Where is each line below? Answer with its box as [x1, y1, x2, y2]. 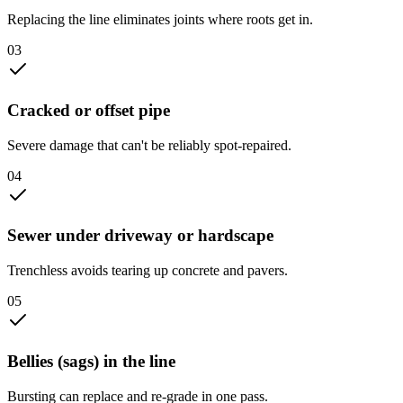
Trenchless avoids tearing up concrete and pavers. [7, 263, 288, 279]
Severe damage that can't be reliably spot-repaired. [7, 137, 291, 153]
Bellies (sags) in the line [7, 351, 175, 371]
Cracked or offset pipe [7, 101, 170, 121]
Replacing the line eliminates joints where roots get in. [7, 12, 313, 28]
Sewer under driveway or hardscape [7, 226, 273, 246]
